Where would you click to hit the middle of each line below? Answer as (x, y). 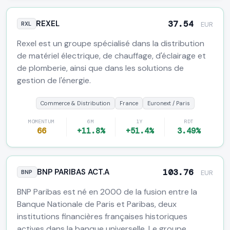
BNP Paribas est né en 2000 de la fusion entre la (107, 192)
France (129, 103)
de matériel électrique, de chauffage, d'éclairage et (111, 56)
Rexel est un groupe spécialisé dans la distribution (111, 43)
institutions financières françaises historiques (102, 216)
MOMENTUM (42, 121)
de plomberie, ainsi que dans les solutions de (100, 68)
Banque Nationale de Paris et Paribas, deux (97, 204)
